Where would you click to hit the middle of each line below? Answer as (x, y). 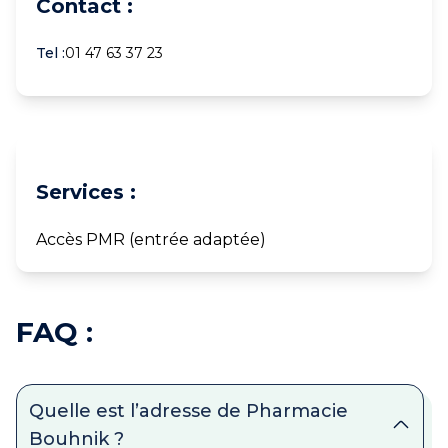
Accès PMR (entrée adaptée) (151, 239)
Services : (86, 192)
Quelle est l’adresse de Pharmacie (188, 411)
